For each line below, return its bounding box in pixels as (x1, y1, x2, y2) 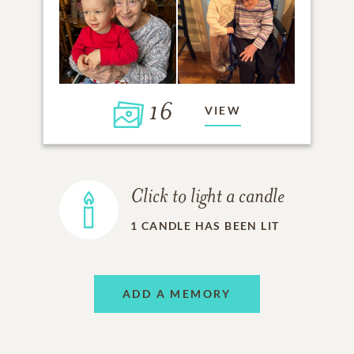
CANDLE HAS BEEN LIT (141, 219, 280, 233)
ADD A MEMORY (122, 287, 232, 301)
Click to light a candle (130, 187, 284, 209)
